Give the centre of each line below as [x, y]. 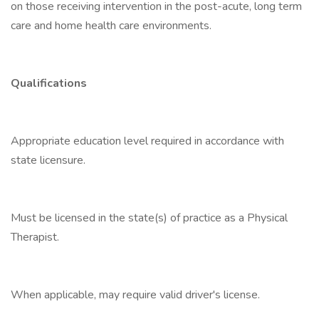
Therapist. [35, 237]
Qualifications [49, 83]
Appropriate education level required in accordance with [147, 141]
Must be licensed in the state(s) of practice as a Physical [149, 218]
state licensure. [48, 160]
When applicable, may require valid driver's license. [135, 295]
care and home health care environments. [111, 26]
